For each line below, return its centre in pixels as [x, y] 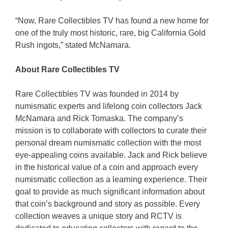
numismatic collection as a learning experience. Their [111, 180]
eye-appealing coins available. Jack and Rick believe [111, 155]
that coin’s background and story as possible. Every [108, 204]
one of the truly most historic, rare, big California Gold [110, 33]
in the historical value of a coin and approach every [107, 167]
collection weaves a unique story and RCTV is [98, 216]
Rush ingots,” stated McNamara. [73, 45]
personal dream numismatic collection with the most [108, 143]
